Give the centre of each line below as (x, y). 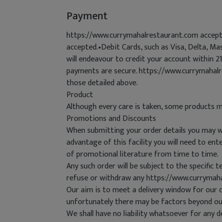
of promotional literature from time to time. (142, 154)
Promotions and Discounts (111, 119)
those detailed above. (102, 83)
